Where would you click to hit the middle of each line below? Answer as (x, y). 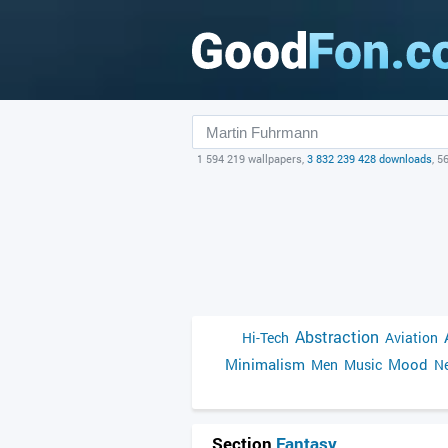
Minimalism (265, 364)
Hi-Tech (265, 337)
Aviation (411, 337)
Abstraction (337, 336)
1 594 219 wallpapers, (252, 158)
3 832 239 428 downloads (369, 158)
